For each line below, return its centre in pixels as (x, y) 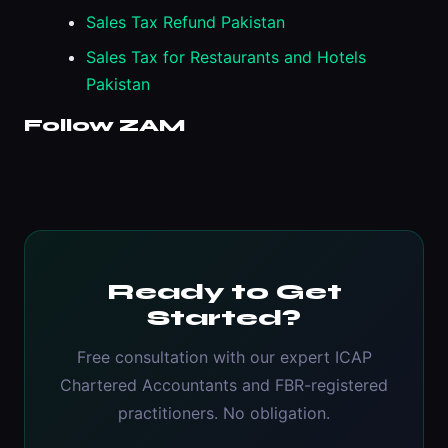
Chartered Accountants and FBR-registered (224, 385)
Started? (224, 318)
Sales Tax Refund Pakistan (185, 21)
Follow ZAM (104, 125)
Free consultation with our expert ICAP (224, 357)
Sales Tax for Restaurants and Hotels (226, 56)
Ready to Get (224, 292)
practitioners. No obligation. (224, 413)
